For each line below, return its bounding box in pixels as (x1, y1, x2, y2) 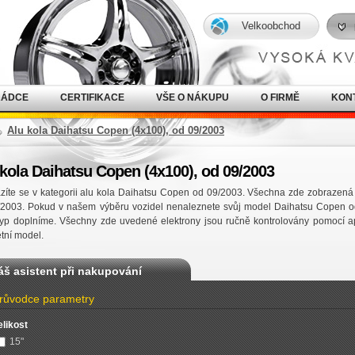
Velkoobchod (242, 20, 300, 32)
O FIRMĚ (261, 92, 300, 103)
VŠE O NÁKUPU (156, 92, 229, 103)
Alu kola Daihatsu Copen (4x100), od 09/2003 (7, 124, 224, 136)
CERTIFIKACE (60, 92, 124, 103)
